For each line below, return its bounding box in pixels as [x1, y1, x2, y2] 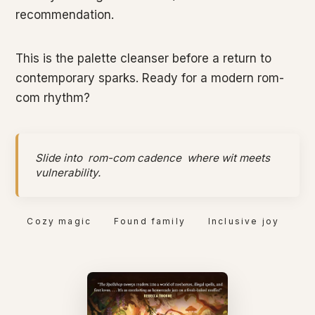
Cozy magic [27, 216, 91, 227]
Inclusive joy [207, 216, 280, 227]
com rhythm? [15, 91, 91, 105]
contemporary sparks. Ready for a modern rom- [15, 71, 285, 86]
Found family [114, 216, 186, 227]
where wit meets [184, 151, 271, 165]
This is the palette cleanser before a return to [15, 51, 272, 66]
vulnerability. [35, 166, 101, 180]
